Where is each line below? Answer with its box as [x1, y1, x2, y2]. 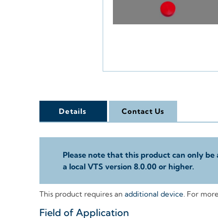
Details [59, 107, 87, 116]
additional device [124, 189, 183, 199]
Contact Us [121, 107, 164, 116]
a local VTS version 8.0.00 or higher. [62, 162, 194, 172]
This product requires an [39, 189, 125, 199]
